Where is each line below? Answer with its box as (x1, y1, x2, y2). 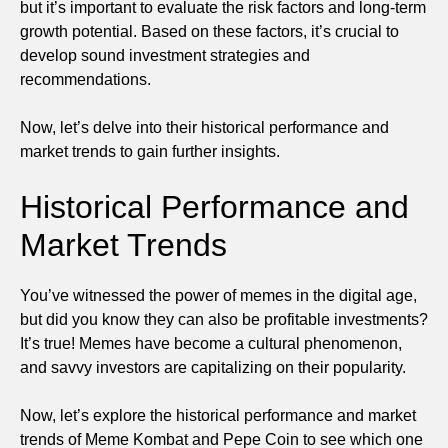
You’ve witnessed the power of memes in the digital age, (20, 286, 417, 304)
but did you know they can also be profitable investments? (20, 310, 428, 328)
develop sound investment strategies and (20, 46, 310, 64)
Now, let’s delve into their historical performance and (20, 118, 389, 136)
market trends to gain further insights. (20, 142, 280, 160)
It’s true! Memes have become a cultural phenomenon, (20, 334, 402, 352)
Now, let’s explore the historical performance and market (20, 406, 416, 424)
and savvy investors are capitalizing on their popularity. (20, 358, 406, 376)
